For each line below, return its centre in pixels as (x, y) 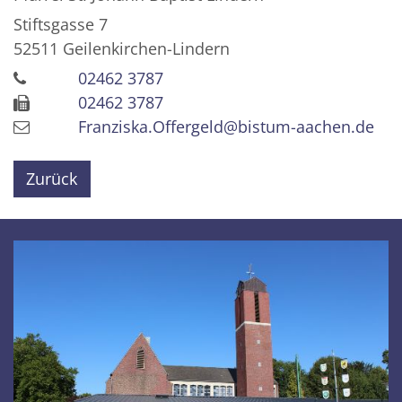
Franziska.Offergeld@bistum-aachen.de (226, 126)
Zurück (52, 178)
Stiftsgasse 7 (61, 24)
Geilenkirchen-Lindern (146, 48)
